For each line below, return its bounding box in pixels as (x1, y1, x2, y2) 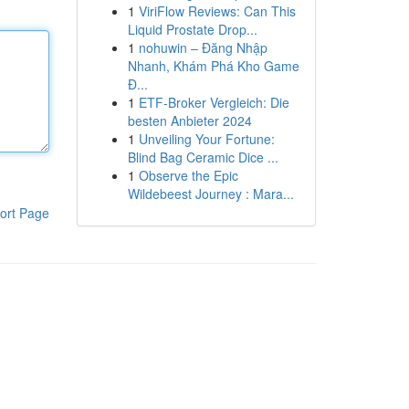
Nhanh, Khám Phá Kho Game (127, 57, 299, 75)
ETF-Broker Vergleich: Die (138, 93, 289, 111)
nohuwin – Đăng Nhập (138, 38, 267, 57)
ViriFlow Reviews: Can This (138, 2, 296, 20)
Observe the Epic (138, 166, 238, 184)
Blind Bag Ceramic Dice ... (127, 148, 278, 166)
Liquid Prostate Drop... (127, 20, 257, 38)
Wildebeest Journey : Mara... (127, 184, 294, 203)
